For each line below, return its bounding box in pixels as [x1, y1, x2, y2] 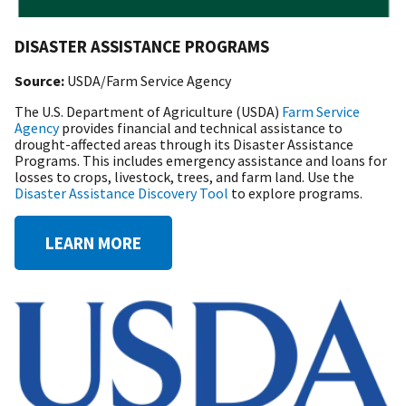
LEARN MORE [45, 232, 141, 255]
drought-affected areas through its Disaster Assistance [14, 135, 353, 154]
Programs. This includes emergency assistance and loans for [14, 151, 387, 170]
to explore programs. [228, 184, 362, 203]
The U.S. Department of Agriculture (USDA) [14, 102, 282, 121]
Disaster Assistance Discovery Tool [14, 184, 228, 203]
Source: [14, 72, 67, 91]
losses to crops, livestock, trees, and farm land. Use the [14, 168, 354, 187]
